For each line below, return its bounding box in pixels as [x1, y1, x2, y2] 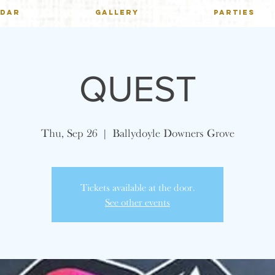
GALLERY [95, 8, 139, 17]
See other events [105, 196, 170, 207]
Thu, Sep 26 [41, 127, 98, 139]
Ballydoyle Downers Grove [112, 127, 234, 139]
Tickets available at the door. [80, 182, 195, 193]
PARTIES [214, 8, 255, 17]
